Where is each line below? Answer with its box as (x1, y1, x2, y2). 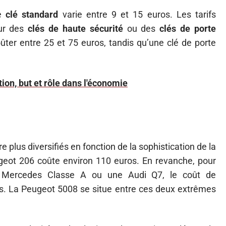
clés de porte (159, 23, 216, 34)
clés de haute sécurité (28, 23, 123, 34)
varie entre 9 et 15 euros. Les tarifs (58, 9, 216, 20)
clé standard (6, 9, 59, 20)
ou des (123, 23, 160, 34)
